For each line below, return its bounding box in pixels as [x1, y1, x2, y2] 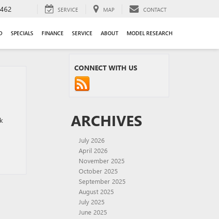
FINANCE [41, 29, 64, 37]
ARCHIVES [71, 110, 142, 130]
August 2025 [79, 187, 114, 196]
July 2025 [79, 197, 105, 206]
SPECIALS [10, 29, 33, 37]
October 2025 [79, 167, 118, 175]
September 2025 [79, 177, 126, 185]
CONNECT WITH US [74, 63, 137, 72]
